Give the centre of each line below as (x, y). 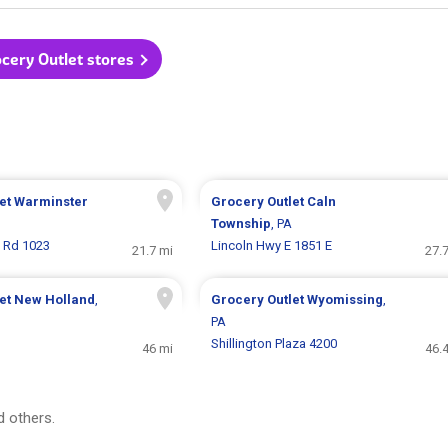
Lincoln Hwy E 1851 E (271, 246)
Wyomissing (344, 300)
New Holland (54, 300)
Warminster (50, 202)
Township (240, 224)
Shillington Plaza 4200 (273, 344)
